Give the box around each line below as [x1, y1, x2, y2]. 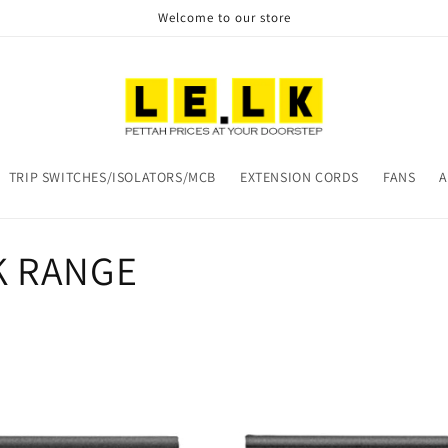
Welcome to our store [157, 9, 291, 26]
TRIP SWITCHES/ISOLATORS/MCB [8, 167, 216, 186]
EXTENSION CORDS [239, 167, 359, 186]
